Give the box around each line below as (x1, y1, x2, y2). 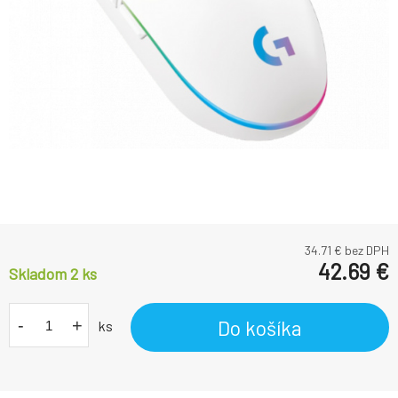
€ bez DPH (331, 243, 389, 259)
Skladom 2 (9, 264, 82, 284)
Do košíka (218, 314, 302, 340)
